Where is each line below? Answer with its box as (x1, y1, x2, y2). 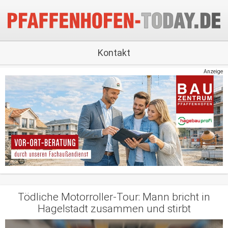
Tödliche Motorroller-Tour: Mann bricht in (18, 191, 210, 204)
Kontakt (98, 47, 130, 58)
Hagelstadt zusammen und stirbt (37, 203, 191, 215)
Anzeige (204, 68, 223, 75)
